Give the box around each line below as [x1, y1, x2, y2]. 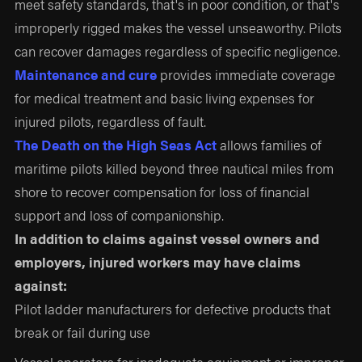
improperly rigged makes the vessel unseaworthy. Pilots [15, 17, 343, 37]
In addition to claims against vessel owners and [15, 228, 320, 248]
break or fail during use [15, 322, 151, 342]
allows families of [217, 134, 322, 154]
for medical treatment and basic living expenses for [15, 87, 315, 107]
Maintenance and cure [15, 64, 158, 84]
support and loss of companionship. [15, 204, 225, 225]
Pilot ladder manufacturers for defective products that [15, 298, 331, 318]
